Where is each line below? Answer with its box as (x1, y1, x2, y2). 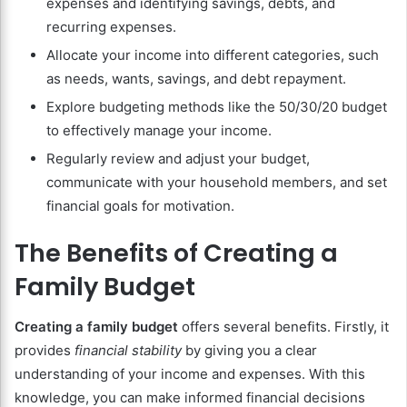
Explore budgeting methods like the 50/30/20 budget (46, 97, 387, 115)
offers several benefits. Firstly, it (178, 318, 389, 336)
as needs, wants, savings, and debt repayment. (46, 69, 346, 87)
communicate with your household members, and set (46, 173, 387, 191)
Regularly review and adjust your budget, (46, 149, 310, 167)
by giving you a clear (182, 342, 317, 360)
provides (15, 342, 74, 360)
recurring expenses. (46, 17, 176, 35)
